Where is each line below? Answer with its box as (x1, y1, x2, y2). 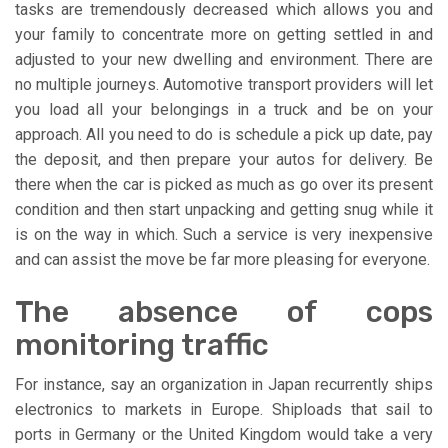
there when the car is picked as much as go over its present (15, 174, 433, 194)
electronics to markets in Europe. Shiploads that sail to (15, 399, 433, 419)
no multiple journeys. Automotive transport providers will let (15, 74, 433, 94)
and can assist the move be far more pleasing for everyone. (15, 249, 430, 269)
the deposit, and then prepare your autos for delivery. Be (15, 149, 433, 169)
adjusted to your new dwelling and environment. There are (15, 49, 433, 69)
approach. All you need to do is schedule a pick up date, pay (15, 124, 433, 144)
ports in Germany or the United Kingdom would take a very (15, 424, 433, 444)
